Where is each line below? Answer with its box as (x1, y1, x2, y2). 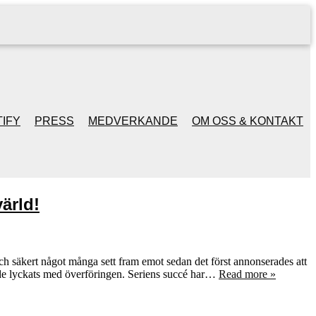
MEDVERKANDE (88, 115, 178, 127)
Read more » (219, 267, 276, 280)
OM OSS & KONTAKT (192, 115, 303, 127)
